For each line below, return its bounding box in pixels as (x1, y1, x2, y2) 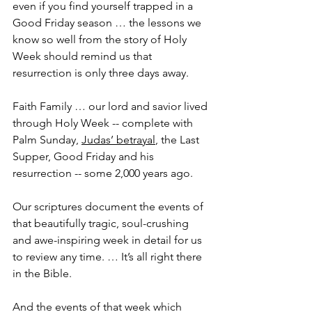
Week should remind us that (13, 49, 155, 63)
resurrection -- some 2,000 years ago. (13, 166, 193, 180)
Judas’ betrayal (81, 133, 155, 147)
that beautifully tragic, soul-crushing (13, 217, 192, 231)
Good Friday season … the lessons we (13, 16, 204, 30)
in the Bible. (13, 267, 72, 281)
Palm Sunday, (13, 133, 81, 147)
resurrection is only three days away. (13, 66, 189, 80)
